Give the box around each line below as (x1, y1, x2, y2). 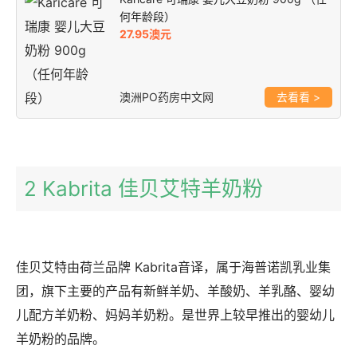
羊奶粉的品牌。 (16, 330, 105, 347)
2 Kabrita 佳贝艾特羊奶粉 (24, 175, 263, 201)
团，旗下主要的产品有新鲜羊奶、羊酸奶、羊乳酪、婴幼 (16, 282, 335, 299)
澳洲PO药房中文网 (120, 89, 214, 104)
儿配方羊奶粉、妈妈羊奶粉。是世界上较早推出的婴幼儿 (16, 306, 335, 323)
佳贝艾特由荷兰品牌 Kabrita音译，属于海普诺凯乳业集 (16, 258, 331, 275)
